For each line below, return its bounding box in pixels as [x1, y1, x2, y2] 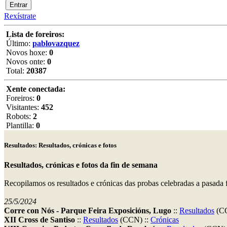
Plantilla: [4, 121, 36, 130]
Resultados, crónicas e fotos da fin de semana [4, 161, 158, 170]
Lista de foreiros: [6, 30, 64, 39]
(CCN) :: [118, 215, 150, 224]
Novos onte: [4, 57, 47, 66]
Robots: [4, 112, 33, 121]
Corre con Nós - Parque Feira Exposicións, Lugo [4, 206, 171, 215]
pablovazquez [32, 39, 80, 48]
